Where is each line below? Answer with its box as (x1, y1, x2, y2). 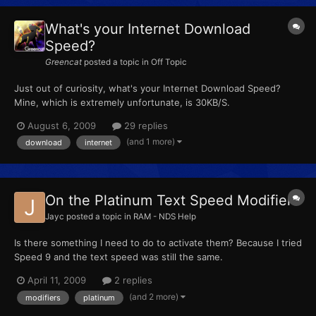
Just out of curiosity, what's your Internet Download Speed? (14, 82, 281, 94)
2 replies (111, 274, 152, 286)
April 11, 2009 (28, 274, 86, 286)
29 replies (121, 120, 168, 132)
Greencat (45, 56, 82, 67)
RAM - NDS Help (133, 212, 196, 222)
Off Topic (151, 56, 187, 67)
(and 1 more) (126, 136, 177, 147)
